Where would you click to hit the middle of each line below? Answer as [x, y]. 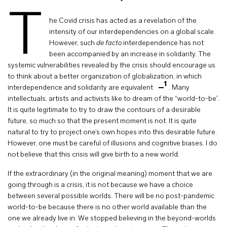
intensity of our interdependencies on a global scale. [132, 32]
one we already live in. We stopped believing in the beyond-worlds [112, 219]
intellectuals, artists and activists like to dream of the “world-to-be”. [113, 99]
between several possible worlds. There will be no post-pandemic [111, 196]
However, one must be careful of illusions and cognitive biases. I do [112, 144]
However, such [72, 43]
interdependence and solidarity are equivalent [81, 88]
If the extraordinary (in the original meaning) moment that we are [110, 174]
